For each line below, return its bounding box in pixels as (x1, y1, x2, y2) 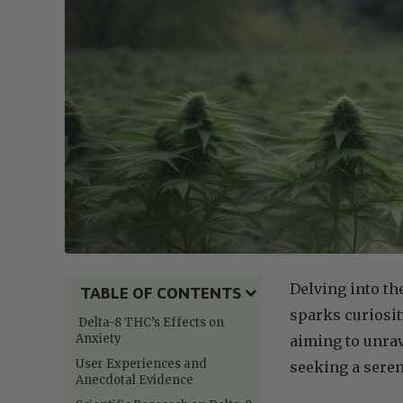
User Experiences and (76, 355, 207, 372)
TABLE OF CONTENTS (79, 282, 242, 302)
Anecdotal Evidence (76, 372, 193, 388)
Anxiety (76, 330, 121, 346)
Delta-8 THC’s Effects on (76, 314, 224, 330)
